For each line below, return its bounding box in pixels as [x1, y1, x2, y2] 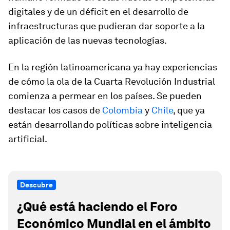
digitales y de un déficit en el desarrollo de [8, 6, 188, 17]
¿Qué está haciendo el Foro [17, 199, 178, 214]
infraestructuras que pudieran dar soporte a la [8, 21, 205, 31]
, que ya [173, 105, 205, 116]
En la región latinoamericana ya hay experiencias [8, 62, 217, 72]
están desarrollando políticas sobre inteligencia [8, 119, 212, 130]
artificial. [8, 133, 47, 144]
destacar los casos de [8, 105, 102, 116]
